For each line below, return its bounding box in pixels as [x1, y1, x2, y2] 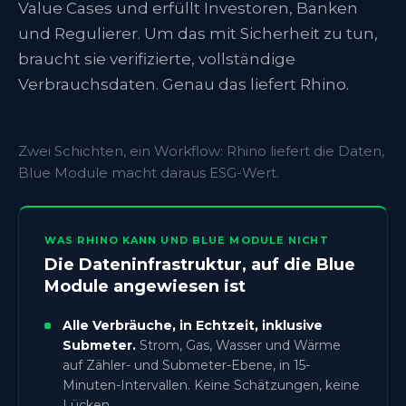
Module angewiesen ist [44, 275, 246, 296]
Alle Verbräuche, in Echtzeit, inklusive [63, 316, 323, 333]
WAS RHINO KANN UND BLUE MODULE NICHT [44, 233, 329, 246]
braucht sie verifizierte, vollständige [18, 49, 295, 68]
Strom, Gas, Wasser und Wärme [136, 336, 341, 353]
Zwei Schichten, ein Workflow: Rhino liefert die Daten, [18, 141, 384, 159]
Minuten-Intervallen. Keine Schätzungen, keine [63, 376, 360, 393]
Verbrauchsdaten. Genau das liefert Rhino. [18, 74, 349, 93]
